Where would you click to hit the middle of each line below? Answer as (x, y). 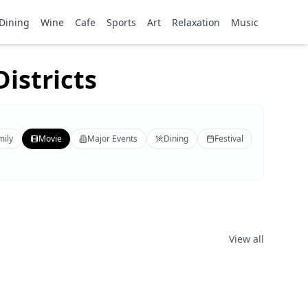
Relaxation (196, 22)
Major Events (112, 139)
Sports (121, 22)
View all (246, 239)
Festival (229, 139)
